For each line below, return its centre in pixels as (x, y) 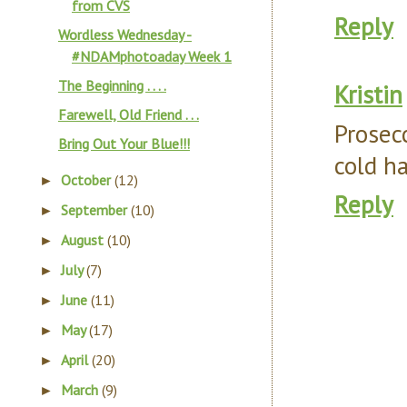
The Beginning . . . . (112, 85)
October (88, 180)
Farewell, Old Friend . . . (128, 114)
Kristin (368, 94)
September (96, 210)
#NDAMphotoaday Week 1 (151, 56)
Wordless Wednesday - (124, 35)
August (84, 240)
